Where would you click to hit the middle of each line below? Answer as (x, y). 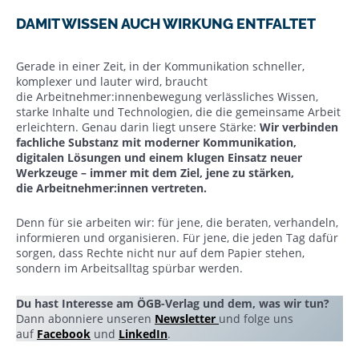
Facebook (64, 333)
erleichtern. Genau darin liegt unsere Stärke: (138, 127)
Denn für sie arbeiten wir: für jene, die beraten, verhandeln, (177, 222)
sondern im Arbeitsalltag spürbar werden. (131, 268)
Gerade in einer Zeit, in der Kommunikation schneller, (160, 66)
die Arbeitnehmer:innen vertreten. (111, 188)
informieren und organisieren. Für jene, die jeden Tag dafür (177, 238)
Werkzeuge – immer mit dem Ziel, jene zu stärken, (155, 172)
